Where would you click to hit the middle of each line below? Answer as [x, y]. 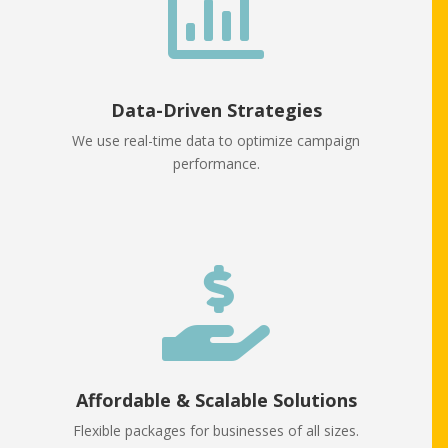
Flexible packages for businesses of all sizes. [216, 431]
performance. [216, 164]
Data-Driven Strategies [216, 110]
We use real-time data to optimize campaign [216, 141]
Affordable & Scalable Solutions [216, 400]
